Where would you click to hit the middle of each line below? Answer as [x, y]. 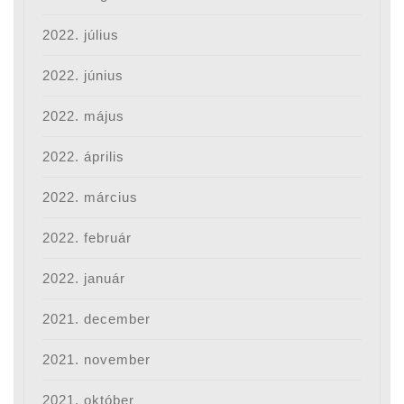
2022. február [87, 238]
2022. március [91, 197]
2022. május [84, 116]
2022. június [83, 76]
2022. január [84, 279]
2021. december [97, 319]
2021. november [97, 360]
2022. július [81, 35]
